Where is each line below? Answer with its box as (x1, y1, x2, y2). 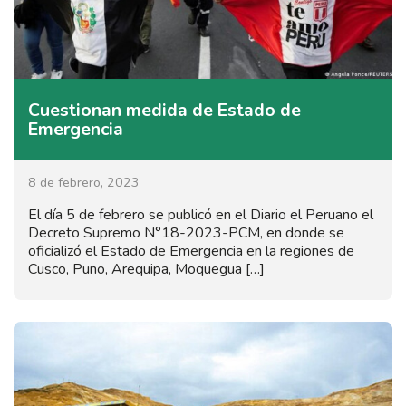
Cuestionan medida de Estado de (28, 98, 301, 123)
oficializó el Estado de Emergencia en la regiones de (28, 241, 354, 262)
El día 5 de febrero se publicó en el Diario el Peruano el (28, 205, 373, 226)
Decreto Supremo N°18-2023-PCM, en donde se (28, 223, 344, 244)
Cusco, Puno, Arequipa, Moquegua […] (28, 259, 265, 280)
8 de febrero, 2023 (28, 174, 140, 192)
